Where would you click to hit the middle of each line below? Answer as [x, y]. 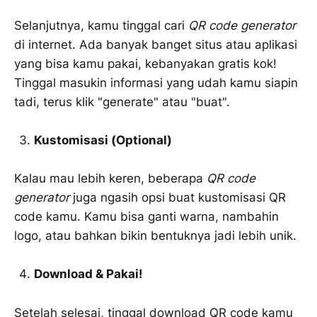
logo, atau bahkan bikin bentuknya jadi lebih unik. [155, 236]
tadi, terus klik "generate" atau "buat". [122, 102]
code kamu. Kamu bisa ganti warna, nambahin [146, 217]
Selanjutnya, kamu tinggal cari [101, 25]
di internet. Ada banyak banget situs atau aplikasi [156, 44]
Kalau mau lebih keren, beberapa [110, 179]
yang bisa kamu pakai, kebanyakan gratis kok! [145, 63]
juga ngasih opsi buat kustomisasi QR [178, 198]
